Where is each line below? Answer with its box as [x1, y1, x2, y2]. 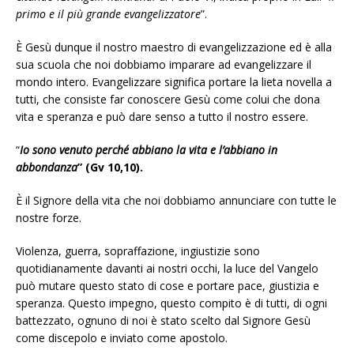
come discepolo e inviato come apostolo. [16, 330, 228, 346]
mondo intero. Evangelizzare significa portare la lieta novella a [16, 74, 332, 90]
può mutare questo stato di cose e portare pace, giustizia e [16, 278, 319, 294]
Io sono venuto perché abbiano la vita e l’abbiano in [20, 142, 277, 158]
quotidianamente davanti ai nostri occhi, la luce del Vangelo [16, 261, 318, 277]
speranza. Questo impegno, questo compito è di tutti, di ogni [16, 296, 327, 311]
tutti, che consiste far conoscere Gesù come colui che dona [16, 92, 320, 107]
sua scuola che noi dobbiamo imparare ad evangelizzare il [16, 57, 311, 73]
